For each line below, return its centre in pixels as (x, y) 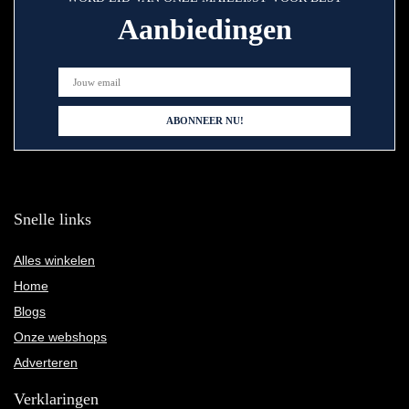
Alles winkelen (54, 261)
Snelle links (52, 220)
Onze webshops (60, 337)
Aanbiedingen (204, 30)
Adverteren (46, 363)
